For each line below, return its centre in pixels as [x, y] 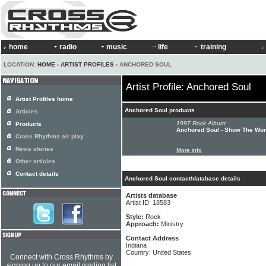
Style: [136, 217]
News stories [34, 149]
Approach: [143, 224]
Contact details [37, 174]
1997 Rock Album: [202, 123]
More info [189, 150]
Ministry [172, 224]
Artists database [151, 195]
